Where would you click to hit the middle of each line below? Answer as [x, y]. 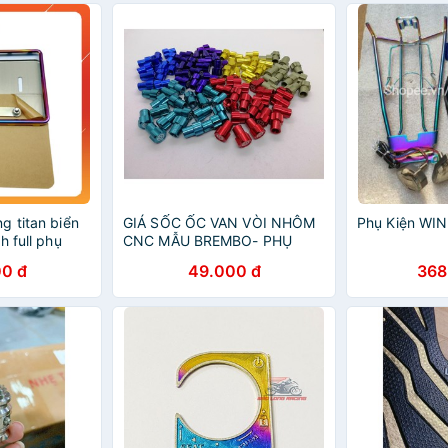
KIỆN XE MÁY [167, 258]
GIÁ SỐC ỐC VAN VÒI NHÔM [219, 222]
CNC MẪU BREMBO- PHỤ [207, 240]
